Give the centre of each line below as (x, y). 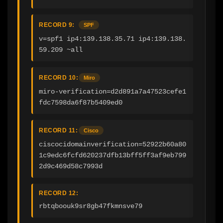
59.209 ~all (61, 50)
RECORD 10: (58, 77)
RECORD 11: (58, 130)
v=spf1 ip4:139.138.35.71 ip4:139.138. (112, 39)
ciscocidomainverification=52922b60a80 (112, 144)
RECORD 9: (57, 25)
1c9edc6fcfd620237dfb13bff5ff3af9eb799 (112, 155)
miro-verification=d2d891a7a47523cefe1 (112, 91)
